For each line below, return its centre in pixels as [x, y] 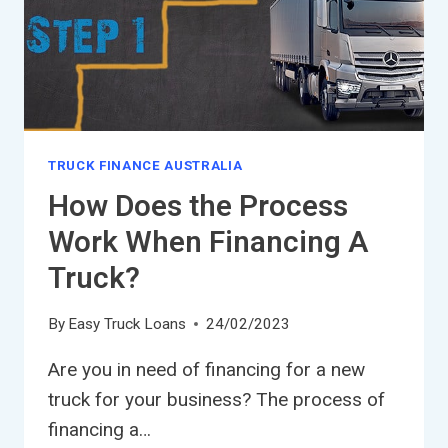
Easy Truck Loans [127, 324]
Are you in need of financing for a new [206, 370]
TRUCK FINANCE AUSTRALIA [145, 165]
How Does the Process [198, 206]
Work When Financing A [208, 242]
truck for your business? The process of [216, 400]
